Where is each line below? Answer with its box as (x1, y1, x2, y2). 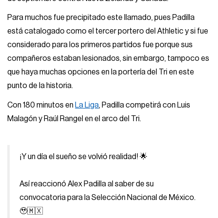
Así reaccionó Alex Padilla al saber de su (19, 180, 154, 188)
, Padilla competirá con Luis (99, 101, 191, 109)
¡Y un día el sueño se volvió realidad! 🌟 (19, 152, 148, 161)
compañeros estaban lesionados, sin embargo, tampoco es (7, 54, 210, 63)
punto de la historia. (7, 82, 73, 90)
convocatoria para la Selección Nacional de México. (19, 193, 196, 201)
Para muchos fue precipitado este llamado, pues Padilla (7, 14, 195, 22)
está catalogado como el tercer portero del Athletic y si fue (7, 27, 209, 36)
